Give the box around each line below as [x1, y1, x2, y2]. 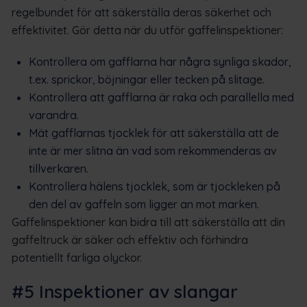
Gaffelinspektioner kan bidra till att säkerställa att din [12, 214, 285, 229]
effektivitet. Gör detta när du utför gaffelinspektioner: [12, 23, 283, 37]
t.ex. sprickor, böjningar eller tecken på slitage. [29, 72, 265, 86]
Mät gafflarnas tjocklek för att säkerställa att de [29, 125, 279, 140]
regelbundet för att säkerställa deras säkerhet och [12, 5, 271, 19]
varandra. [29, 108, 79, 122]
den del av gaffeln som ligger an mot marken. [29, 197, 259, 211]
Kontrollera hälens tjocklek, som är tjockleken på [29, 179, 280, 193]
